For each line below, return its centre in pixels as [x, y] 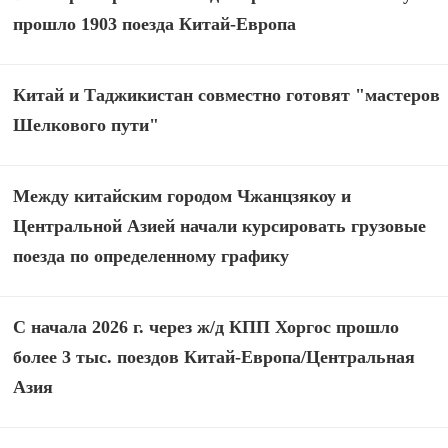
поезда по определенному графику [151, 256]
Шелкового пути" [86, 125]
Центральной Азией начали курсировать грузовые [220, 226]
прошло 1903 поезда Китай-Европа [155, 24]
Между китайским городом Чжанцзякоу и [182, 196]
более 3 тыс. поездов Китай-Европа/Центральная [214, 357]
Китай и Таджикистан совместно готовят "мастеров [227, 95]
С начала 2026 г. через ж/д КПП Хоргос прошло [206, 327]
